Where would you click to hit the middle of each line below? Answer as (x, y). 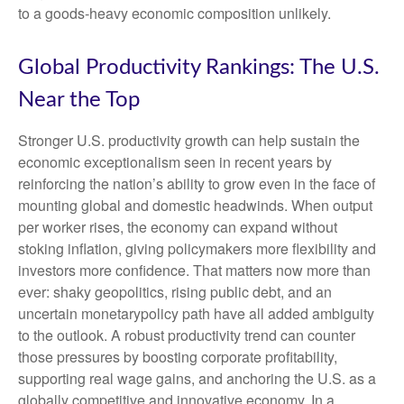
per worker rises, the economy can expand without (178, 227)
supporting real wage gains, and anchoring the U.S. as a (197, 379)
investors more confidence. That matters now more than (194, 271)
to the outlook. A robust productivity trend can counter (187, 335)
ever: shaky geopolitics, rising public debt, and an (175, 292)
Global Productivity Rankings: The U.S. (199, 68)
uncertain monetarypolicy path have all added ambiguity (196, 314)
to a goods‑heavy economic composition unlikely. (174, 14)
